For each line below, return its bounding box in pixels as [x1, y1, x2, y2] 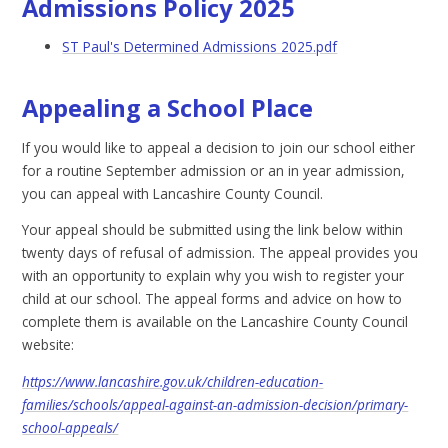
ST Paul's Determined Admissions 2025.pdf [62, 37, 338, 57]
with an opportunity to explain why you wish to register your [22, 266, 405, 286]
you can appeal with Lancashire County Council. [22, 183, 328, 203]
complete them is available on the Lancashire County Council [22, 312, 409, 332]
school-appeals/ [22, 417, 119, 437]
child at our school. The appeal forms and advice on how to [22, 289, 403, 309]
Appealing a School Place [22, 92, 314, 125]
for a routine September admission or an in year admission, [22, 160, 406, 180]
